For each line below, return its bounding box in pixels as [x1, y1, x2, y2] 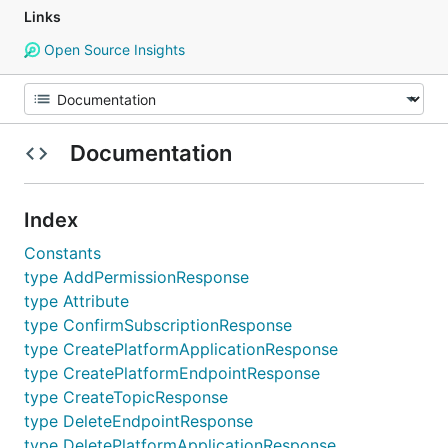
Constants [24, 243, 101, 263]
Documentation [64, 140, 237, 166]
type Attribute [24, 291, 129, 311]
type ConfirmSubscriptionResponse [24, 315, 292, 335]
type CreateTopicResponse [24, 387, 228, 407]
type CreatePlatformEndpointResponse [24, 363, 320, 383]
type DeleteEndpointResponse [24, 411, 253, 431]
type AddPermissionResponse [24, 267, 249, 287]
